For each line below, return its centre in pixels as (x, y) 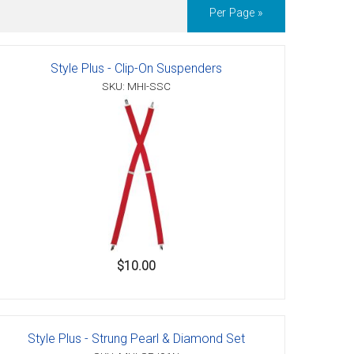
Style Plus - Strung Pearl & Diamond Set (137, 339)
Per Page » (236, 13)
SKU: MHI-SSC (137, 87)
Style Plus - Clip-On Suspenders (137, 69)
